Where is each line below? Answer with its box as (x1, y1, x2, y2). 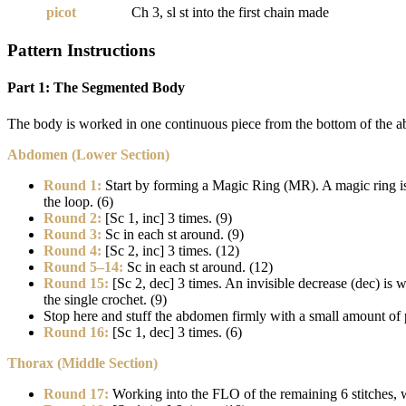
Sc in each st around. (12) (123, 258, 273, 275)
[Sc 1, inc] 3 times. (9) (101, 209, 232, 226)
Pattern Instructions (7, 41, 155, 61)
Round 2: (43, 209, 101, 226)
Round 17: (43, 385, 109, 401)
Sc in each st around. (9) (101, 226, 244, 242)
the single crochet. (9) (43, 291, 167, 307)
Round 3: (43, 226, 101, 242)
